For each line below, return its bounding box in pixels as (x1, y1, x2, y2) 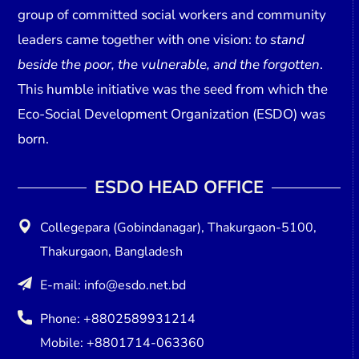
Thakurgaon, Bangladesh (40, 243, 184, 261)
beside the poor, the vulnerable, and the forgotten (18, 55, 321, 75)
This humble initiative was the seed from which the (18, 80, 329, 99)
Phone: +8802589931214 (40, 310, 196, 329)
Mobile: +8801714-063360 (40, 334, 205, 353)
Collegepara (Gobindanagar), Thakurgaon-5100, (40, 219, 317, 237)
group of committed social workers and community (18, 6, 327, 25)
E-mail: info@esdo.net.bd (40, 276, 190, 295)
